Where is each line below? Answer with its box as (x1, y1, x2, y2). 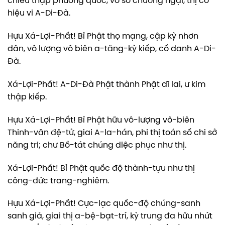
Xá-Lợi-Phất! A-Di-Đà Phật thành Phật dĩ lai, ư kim (8, 80, 205, 89)
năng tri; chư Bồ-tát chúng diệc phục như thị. (8, 141, 186, 150)
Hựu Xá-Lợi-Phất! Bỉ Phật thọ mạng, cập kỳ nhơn (8, 32, 198, 41)
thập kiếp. (8, 93, 47, 102)
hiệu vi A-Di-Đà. (8, 9, 70, 18)
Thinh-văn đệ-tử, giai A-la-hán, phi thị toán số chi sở (8, 128, 217, 137)
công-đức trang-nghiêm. (8, 176, 109, 185)
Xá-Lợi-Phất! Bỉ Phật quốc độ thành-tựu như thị (8, 164, 195, 173)
